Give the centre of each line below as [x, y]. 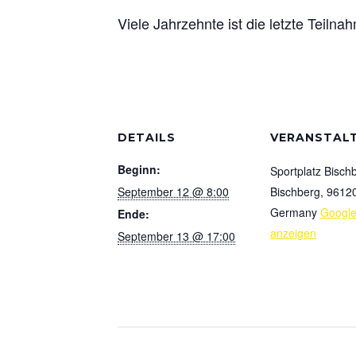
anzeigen [293, 233]
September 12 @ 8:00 [173, 192]
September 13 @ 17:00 [176, 236]
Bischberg [295, 192]
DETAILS [147, 137]
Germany [294, 212]
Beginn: [139, 169]
